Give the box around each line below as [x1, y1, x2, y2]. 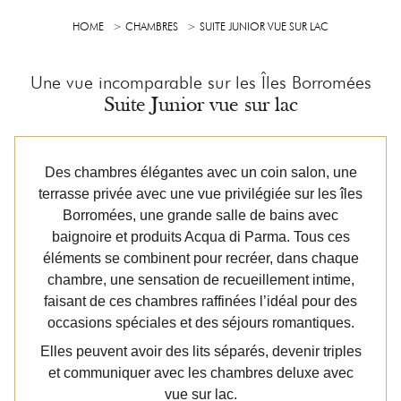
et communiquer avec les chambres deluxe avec [47, 365, 354, 380]
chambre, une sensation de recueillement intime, [47, 272, 354, 287]
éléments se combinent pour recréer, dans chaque [42, 251, 359, 266]
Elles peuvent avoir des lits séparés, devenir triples [39, 344, 362, 359]
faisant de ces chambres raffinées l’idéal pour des [44, 294, 357, 309]
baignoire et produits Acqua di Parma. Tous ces [51, 229, 350, 244]
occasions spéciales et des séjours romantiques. [47, 315, 354, 330]
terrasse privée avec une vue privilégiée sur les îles [38, 186, 363, 201]
